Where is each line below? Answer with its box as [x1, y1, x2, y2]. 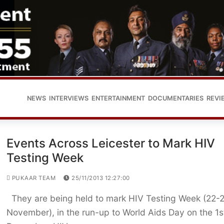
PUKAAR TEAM [10, 174, 56, 182]
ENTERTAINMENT [91, 94, 145, 102]
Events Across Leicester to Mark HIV [6, 136, 215, 151]
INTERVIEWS [49, 94, 88, 102]
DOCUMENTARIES [148, 94, 203, 102]
